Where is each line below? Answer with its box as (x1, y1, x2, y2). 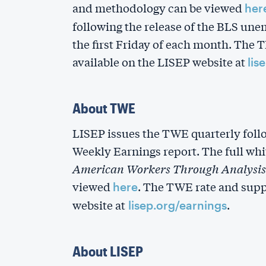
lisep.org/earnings (125, 198, 227, 212)
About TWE (72, 100, 135, 116)
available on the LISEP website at (72, 54, 248, 69)
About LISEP (72, 243, 143, 259)
